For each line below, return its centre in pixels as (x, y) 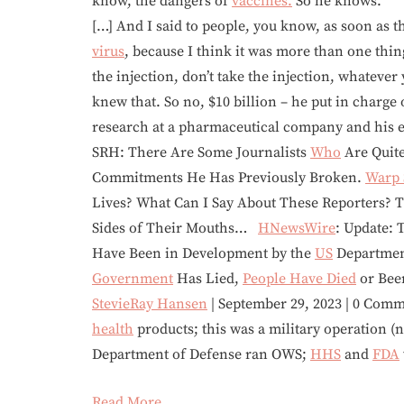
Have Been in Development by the (203, 253)
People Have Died (299, 278)
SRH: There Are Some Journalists (201, 152)
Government (133, 278)
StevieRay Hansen (150, 303)
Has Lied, (208, 278)
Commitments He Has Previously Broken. (229, 177)
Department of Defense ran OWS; (201, 354)
